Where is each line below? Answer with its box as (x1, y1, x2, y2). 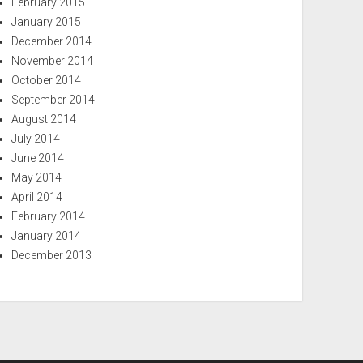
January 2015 (11, 15, 82, 28)
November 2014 (11, 54, 94, 67)
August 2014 (11, 113, 77, 126)
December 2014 (11, 35, 92, 48)
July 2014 (11, 132, 61, 145)
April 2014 (11, 190, 63, 203)
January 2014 (11, 229, 82, 242)
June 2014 (11, 152, 65, 164)
